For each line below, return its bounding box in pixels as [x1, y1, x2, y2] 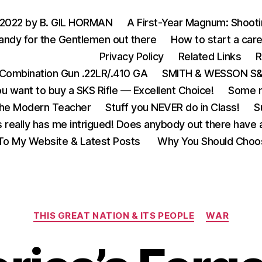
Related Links [178, 50, 242, 63]
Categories [130, 204, 182, 216]
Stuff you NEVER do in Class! [105, 101, 240, 113]
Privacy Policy [99, 50, 164, 63]
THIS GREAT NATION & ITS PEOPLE [33, 210, 195, 221]
